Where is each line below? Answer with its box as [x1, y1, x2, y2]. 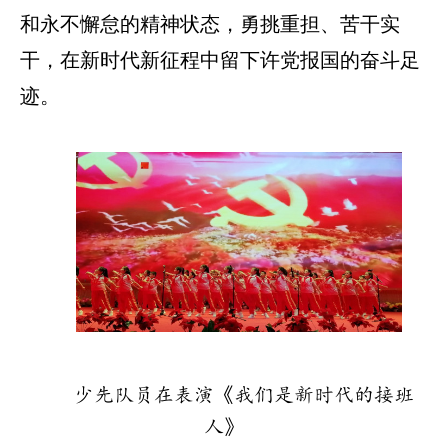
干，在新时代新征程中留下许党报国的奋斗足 [20, 48, 420, 71]
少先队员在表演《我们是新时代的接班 [74, 385, 414, 406]
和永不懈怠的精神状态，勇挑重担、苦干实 [20, 12, 400, 35]
